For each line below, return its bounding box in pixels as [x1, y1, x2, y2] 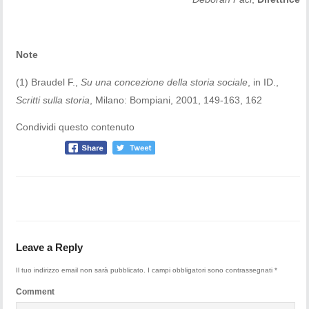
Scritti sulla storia [16, 94, 90, 106]
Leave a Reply [16, 241, 83, 254]
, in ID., [248, 76, 279, 88]
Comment [16, 287, 55, 297]
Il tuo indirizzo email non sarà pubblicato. [16, 266, 146, 275]
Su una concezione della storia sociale [81, 76, 248, 88]
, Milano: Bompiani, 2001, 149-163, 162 [90, 94, 263, 106]
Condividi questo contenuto [16, 121, 135, 132]
